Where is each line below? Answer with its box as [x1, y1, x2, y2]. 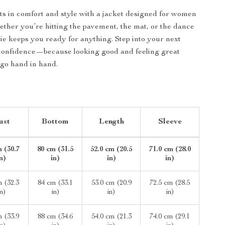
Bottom [42, 118, 69, 126]
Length [98, 118, 124, 126]
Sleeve [158, 118, 182, 126]
